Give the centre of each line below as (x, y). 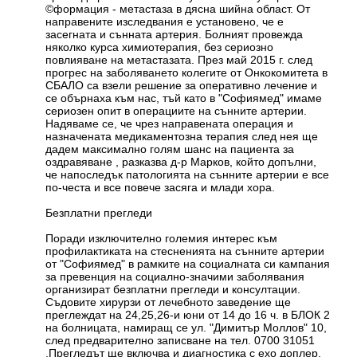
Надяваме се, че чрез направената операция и (170, 124)
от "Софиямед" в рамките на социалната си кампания (188, 264)
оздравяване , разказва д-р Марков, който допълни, (181, 162)
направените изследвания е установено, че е (165, 22)
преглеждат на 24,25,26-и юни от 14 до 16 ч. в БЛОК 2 (188, 315)
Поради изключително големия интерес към (162, 239)
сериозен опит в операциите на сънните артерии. (177, 111)
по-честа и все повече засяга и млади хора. (161, 188)
